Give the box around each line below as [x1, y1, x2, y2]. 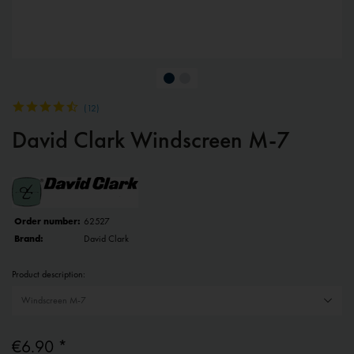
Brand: [14, 232, 43, 246]
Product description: [12, 268, 85, 281]
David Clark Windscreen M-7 [12, 125, 290, 156]
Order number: [14, 215, 81, 228]
